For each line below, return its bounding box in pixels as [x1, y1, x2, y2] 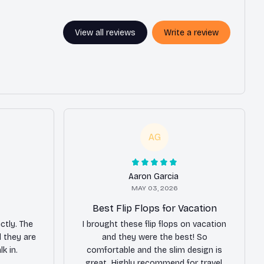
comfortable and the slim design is [87, 245, 222, 255]
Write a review [164, 28, 219, 38]
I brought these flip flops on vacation [82, 219, 226, 229]
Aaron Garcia [128, 171, 179, 181]
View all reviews [75, 28, 136, 38]
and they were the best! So [101, 232, 207, 242]
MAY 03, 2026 [131, 183, 178, 192]
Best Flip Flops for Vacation [92, 202, 217, 214]
